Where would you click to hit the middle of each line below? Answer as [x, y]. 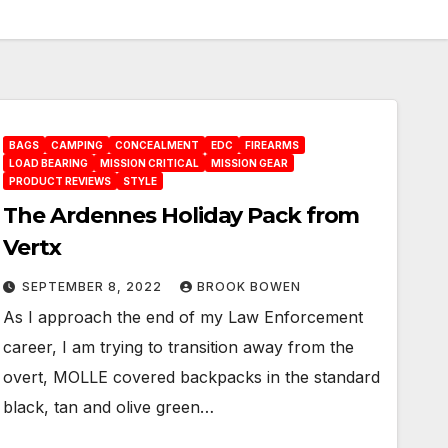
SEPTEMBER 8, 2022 [94, 286]
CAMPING [77, 145]
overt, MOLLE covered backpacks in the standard [192, 377]
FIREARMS [272, 145]
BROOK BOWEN [249, 286]
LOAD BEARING [49, 163]
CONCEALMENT [157, 145]
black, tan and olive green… [109, 407]
